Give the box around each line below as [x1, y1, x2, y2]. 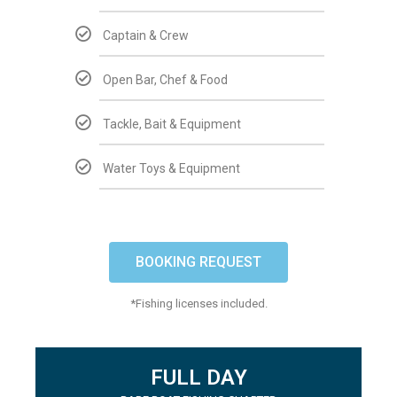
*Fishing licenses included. [129, 297, 268, 310]
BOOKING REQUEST [136, 253, 261, 270]
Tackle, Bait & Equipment [103, 117, 241, 131]
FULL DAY [150, 365, 247, 390]
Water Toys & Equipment [103, 161, 240, 175]
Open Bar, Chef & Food [103, 73, 228, 87]
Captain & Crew [103, 28, 189, 43]
